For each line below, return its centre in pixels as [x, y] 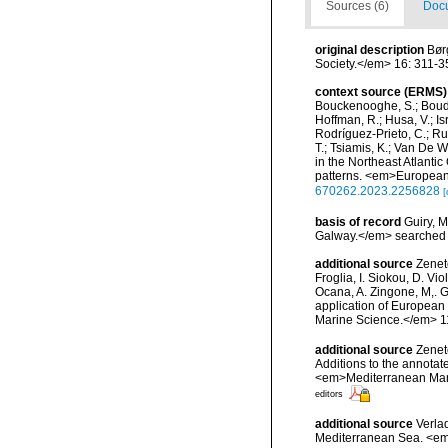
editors [329, 394]
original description [369, 50]
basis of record [358, 222]
